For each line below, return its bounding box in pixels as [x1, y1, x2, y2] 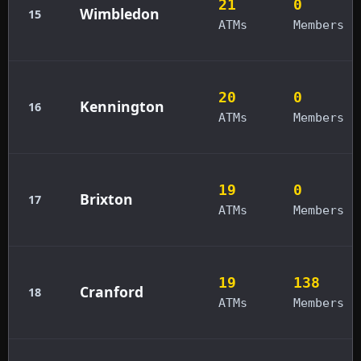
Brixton [80, 189, 133, 209]
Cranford [80, 281, 143, 301]
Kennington [80, 96, 164, 116]
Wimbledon [80, 3, 160, 23]
